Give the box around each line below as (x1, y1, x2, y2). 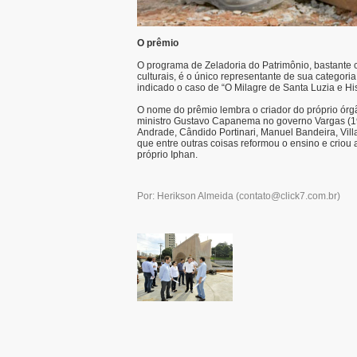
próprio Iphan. (137, 149, 198, 161)
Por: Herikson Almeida (137, 190, 233, 202)
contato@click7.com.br (239, 190, 337, 202)
